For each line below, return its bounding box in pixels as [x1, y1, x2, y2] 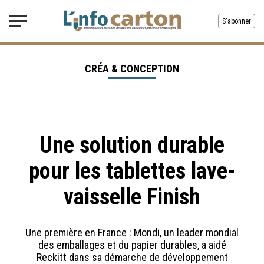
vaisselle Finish [64, 184, 200, 210]
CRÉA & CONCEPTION [85, 62, 179, 75]
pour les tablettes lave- [29, 158, 235, 184]
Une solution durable [39, 132, 225, 158]
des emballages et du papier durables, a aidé [38, 239, 226, 251]
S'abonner [222, 17, 251, 25]
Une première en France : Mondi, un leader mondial [25, 226, 239, 239]
